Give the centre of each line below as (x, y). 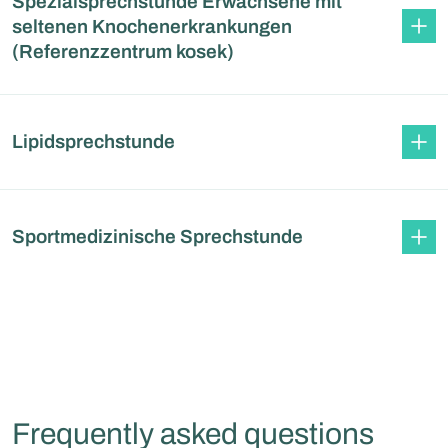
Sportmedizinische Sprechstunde (157, 237)
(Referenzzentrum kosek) (123, 51)
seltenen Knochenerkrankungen (152, 26)
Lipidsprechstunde (93, 142)
